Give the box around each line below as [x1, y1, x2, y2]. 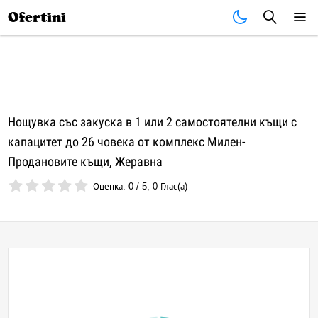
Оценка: [93, 181, 129, 192]
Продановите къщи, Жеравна [8, 154, 163, 169]
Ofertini [8, 9, 67, 26]
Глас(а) [158, 181, 188, 192]
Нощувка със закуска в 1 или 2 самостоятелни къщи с [8, 114, 297, 129]
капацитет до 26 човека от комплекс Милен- [8, 134, 246, 149]
